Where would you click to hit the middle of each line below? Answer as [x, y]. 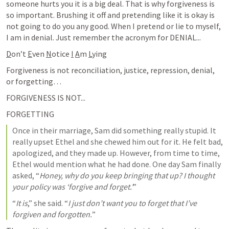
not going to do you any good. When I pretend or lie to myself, [113, 26]
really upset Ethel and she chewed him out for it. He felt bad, [118, 141]
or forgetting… [35, 81]
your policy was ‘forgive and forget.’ [73, 186]
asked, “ [26, 175]
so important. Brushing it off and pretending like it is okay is [110, 15]
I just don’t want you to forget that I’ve [132, 203]
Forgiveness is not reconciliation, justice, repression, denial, [110, 70]
